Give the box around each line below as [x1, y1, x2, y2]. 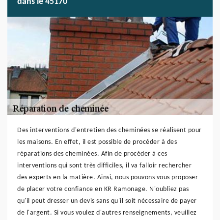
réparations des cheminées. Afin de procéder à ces [17, 150, 167, 158]
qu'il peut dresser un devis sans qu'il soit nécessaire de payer [17, 197, 197, 205]
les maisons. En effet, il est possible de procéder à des [17, 138, 177, 146]
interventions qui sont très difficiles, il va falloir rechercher [17, 162, 192, 169]
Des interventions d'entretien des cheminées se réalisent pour [17, 127, 202, 134]
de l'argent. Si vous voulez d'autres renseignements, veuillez [17, 209, 197, 217]
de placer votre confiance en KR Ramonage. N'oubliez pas [17, 186, 189, 193]
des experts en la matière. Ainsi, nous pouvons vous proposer [17, 174, 198, 181]
